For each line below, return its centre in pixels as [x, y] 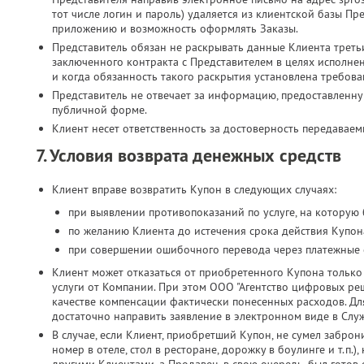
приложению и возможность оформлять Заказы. [175, 28]
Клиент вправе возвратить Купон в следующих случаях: [194, 189]
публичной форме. [100, 110]
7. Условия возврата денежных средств [188, 155]
